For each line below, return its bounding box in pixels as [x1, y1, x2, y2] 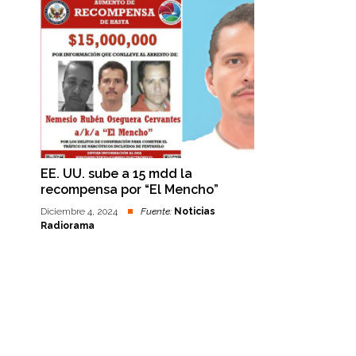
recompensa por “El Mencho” [40, 182, 219, 197]
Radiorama [40, 220, 95, 231]
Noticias [173, 206, 215, 217]
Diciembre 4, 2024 [40, 206, 120, 217]
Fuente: [140, 206, 172, 217]
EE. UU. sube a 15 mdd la [40, 166, 192, 181]
